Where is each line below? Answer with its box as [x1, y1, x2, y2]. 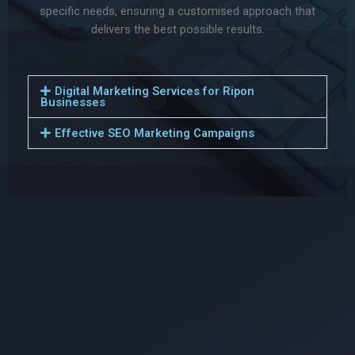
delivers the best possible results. [90, 22, 265, 37]
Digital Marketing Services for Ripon [54, 83, 254, 98]
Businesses [40, 94, 105, 109]
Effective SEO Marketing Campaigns [54, 125, 254, 140]
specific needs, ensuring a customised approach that [40, 4, 315, 19]
